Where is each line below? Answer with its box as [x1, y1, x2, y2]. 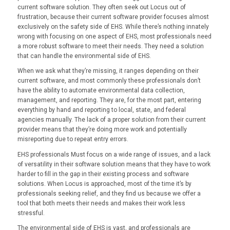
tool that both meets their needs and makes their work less [17, 199, 185, 207]
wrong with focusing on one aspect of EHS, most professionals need [17, 33, 212, 41]
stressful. [17, 209, 45, 217]
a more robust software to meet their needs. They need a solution [17, 43, 204, 50]
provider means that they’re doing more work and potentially [17, 126, 187, 133]
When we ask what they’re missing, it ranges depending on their [17, 67, 199, 75]
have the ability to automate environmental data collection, [17, 87, 185, 94]
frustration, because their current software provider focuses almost [17, 13, 209, 21]
